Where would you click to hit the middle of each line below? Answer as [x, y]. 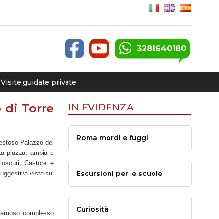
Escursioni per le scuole [119, 174]
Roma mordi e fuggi [112, 138]
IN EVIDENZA [101, 107]
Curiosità [92, 209]
